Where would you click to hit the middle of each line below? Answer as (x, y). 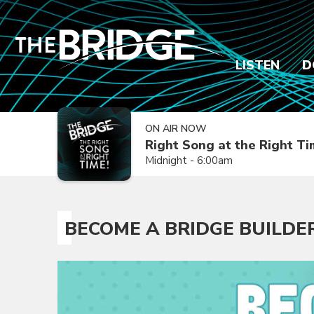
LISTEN (258, 65)
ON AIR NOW (176, 129)
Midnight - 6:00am (189, 161)
